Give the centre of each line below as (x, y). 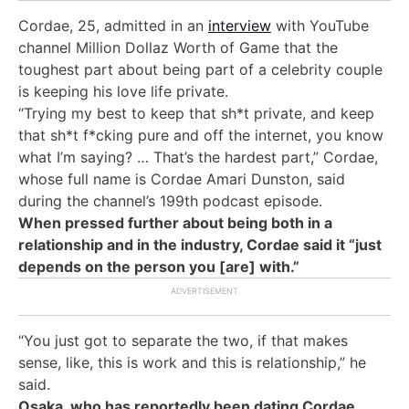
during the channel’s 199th (110, 200)
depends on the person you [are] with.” (159, 266)
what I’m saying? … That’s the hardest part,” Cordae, (198, 157)
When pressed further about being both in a (175, 222)
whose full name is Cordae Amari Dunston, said (182, 178)
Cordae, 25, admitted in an (113, 25)
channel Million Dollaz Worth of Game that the (178, 47)
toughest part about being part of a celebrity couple (200, 69)
